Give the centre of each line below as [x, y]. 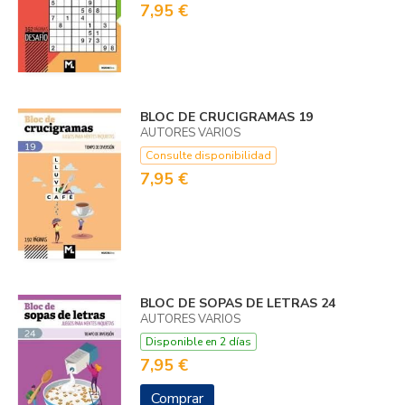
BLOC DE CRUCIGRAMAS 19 [226, 117]
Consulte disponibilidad [208, 155]
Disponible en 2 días [198, 341]
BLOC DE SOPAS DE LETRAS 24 [237, 303]
